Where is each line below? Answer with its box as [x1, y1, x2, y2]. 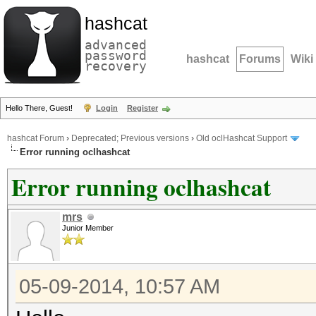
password [85, 48, 147, 63]
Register [127, 104, 158, 112]
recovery [85, 59, 147, 73]
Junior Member [62, 224, 114, 232]
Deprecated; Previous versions [71, 133, 189, 144]
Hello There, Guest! [6, 104, 75, 112]
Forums [239, 53, 281, 65]
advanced [85, 37, 147, 52]
